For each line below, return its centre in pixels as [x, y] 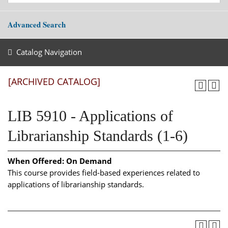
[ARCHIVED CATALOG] [54, 81]
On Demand [89, 161]
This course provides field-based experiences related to [104, 172]
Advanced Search [37, 25]
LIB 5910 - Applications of [90, 116]
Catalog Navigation [49, 52]
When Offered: [36, 161]
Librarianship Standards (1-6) [98, 136]
